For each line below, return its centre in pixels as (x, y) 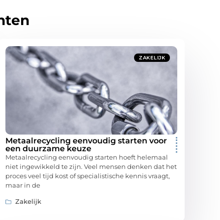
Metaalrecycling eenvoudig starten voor (86, 141)
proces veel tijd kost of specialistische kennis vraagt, (88, 176)
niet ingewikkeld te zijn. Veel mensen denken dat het (91, 167)
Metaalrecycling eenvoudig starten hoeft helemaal (87, 157)
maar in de (23, 185)
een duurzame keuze (48, 149)
